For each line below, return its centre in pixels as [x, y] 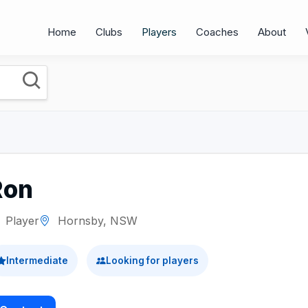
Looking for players [152, 261]
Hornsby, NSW [96, 221]
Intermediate [37, 261]
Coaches [217, 32]
